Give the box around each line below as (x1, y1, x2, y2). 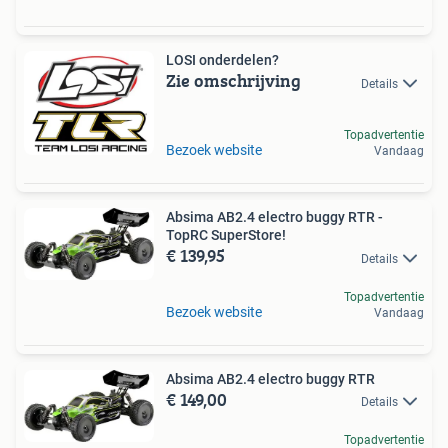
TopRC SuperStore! (166, 227, 286, 244)
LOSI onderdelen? (166, 52, 279, 69)
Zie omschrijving (166, 67, 301, 95)
